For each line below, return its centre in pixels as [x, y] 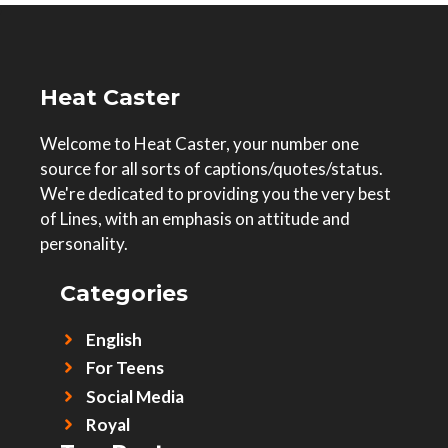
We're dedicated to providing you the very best [215, 193]
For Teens [124, 367]
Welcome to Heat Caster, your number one [199, 143]
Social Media [134, 396]
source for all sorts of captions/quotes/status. [211, 168]
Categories [124, 293]
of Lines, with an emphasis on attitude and [195, 218]
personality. [84, 243]
